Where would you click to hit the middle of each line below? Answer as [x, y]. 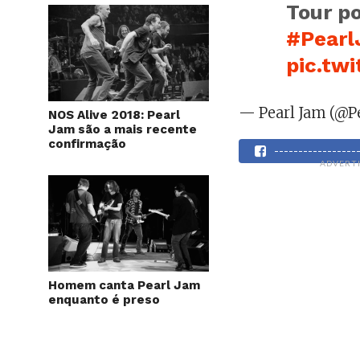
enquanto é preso [104, 300]
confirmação [87, 144]
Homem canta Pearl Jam [124, 285]
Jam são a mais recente [123, 129]
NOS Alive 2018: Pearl [114, 115]
